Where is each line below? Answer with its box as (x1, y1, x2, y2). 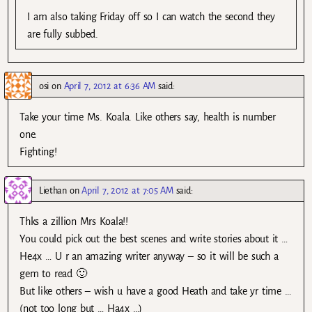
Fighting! (19, 146, 57, 157)
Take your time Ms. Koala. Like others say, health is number (19, 111, 276, 123)
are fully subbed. (27, 28, 98, 40)
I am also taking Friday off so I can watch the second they (27, 10, 275, 22)
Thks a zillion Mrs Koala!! (19, 215, 128, 227)
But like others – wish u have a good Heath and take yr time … (19, 285, 291, 297)
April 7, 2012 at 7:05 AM (81, 185, 173, 196)
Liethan (39, 185, 67, 196)
